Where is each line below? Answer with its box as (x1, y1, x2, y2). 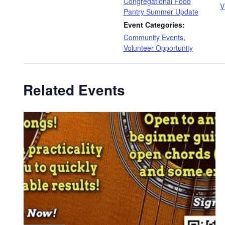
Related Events (23, 79, 125, 100)
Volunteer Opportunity (123, 43, 193, 53)
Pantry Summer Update (123, 7, 198, 17)
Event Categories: (123, 20, 185, 30)
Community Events (123, 32, 183, 43)
